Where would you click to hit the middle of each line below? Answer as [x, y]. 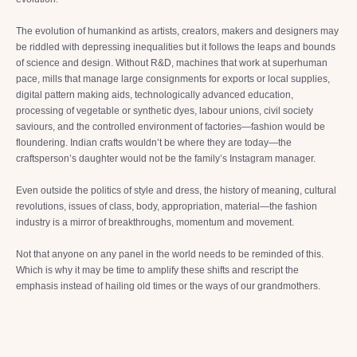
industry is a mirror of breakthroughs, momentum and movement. [155, 222]
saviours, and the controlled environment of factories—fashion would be [171, 127]
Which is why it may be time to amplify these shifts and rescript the [157, 270]
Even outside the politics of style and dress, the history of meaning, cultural [176, 190]
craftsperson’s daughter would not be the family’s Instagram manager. [166, 159]
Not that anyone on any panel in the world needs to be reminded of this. [170, 254]
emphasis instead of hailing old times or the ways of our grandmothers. [168, 286]
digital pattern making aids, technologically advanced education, [155, 95]
